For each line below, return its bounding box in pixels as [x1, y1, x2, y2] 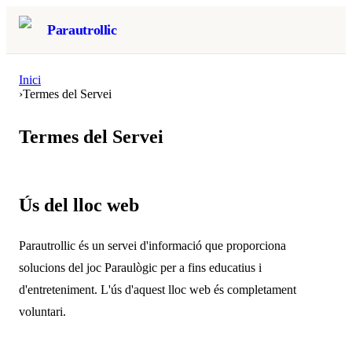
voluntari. [19, 304, 66, 318]
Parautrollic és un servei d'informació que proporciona [19, 238, 286, 252]
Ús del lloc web [19, 194, 139, 215]
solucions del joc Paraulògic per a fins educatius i [19, 260, 262, 274]
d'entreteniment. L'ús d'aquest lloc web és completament [19, 282, 296, 296]
